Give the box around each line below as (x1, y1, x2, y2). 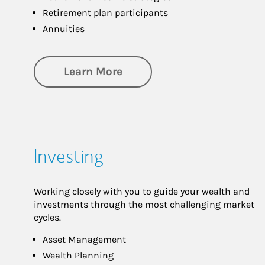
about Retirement (121, 64, 216, 78)
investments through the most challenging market (34, 198, 254, 210)
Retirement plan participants (43, 7, 168, 19)
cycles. (34, 211, 61, 223)
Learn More (63, 65, 122, 79)
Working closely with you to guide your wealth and (34, 185, 250, 197)
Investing (34, 143, 104, 169)
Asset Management (43, 233, 126, 245)
